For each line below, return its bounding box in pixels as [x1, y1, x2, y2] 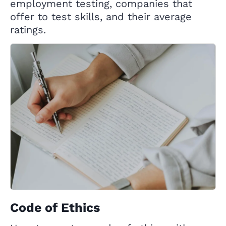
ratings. [10, 24, 46, 36]
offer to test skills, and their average [10, 11, 192, 23]
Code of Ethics [10, 200, 100, 215]
